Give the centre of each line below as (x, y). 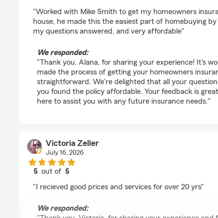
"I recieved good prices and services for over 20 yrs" (118, 187)
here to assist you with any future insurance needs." (124, 101)
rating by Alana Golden (89, 5)
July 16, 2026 (64, 153)
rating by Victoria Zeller (89, 180)
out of (53, 171)
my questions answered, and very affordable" (109, 31)
